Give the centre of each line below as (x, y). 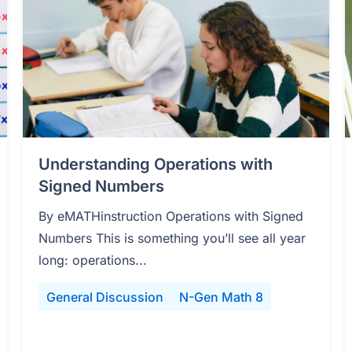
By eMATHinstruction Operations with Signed (171, 216)
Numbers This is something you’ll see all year (172, 238)
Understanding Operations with (156, 165)
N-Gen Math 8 (222, 297)
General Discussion (105, 297)
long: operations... (93, 260)
